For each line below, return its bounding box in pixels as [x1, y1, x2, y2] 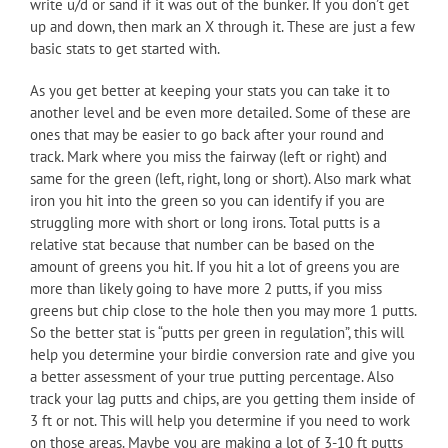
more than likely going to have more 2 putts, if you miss [30, 279, 382, 298]
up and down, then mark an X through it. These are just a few [30, 17, 415, 36]
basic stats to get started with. [30, 39, 220, 58]
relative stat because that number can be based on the [30, 235, 375, 254]
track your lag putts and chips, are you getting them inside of [30, 389, 415, 408]
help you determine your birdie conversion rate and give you [30, 345, 415, 364]
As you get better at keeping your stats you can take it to [30, 81, 390, 100]
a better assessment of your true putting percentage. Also [30, 367, 394, 386]
